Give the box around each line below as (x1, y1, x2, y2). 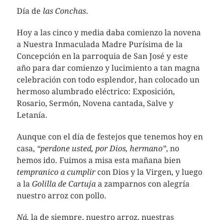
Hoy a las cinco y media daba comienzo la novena (16, 28, 201, 37)
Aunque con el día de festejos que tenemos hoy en (16, 132, 203, 141)
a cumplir (60, 167, 95, 177)
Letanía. (16, 110, 48, 120)
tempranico (16, 167, 58, 177)
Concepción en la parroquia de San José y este (16, 52, 188, 61)
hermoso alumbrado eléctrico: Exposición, (16, 87, 175, 96)
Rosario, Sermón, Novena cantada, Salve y (16, 99, 173, 108)
